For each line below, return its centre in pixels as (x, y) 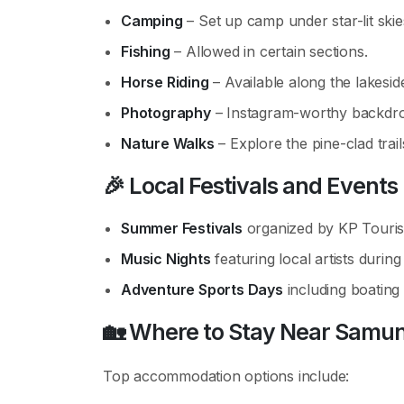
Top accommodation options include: (226, 376)
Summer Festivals (182, 228)
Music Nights (166, 259)
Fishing (146, 51)
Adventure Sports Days (202, 289)
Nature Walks (168, 143)
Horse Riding (165, 82)
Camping (152, 21)
